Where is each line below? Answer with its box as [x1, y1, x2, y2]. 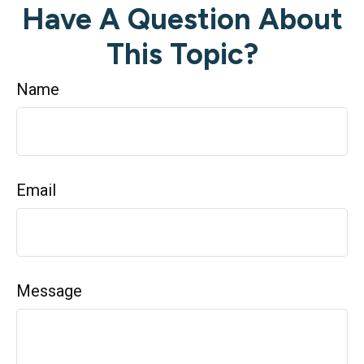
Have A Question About [21, 2, 343, 37]
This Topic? [106, 37, 258, 71]
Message [16, 281, 82, 301]
